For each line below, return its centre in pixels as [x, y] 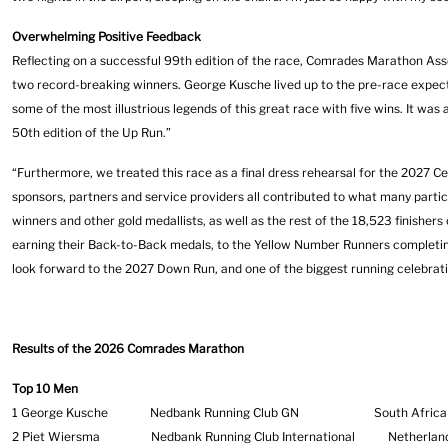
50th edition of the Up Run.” [91, 132]
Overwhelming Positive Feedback [106, 36]
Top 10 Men [45, 388]
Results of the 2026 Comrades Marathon [128, 348]
